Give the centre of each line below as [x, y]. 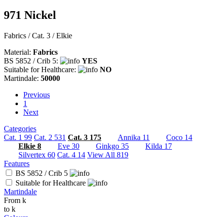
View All [101, 155]
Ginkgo [108, 146]
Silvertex [32, 155]
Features [17, 163]
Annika [129, 137]
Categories [20, 128]
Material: [18, 52]
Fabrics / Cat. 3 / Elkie [38, 35]
